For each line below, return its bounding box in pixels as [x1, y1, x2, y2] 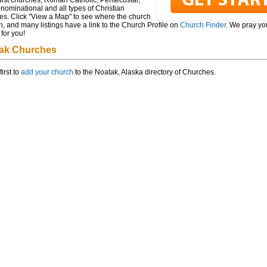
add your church [20, 68, 73, 76]
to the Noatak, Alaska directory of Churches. [73, 68, 216, 76]
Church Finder [179, 21, 226, 29]
